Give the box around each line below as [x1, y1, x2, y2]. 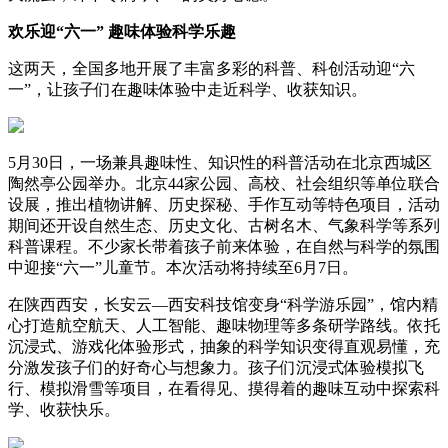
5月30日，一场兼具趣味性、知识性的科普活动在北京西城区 [8, 153, 432, 171]
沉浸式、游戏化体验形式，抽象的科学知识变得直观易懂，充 [8, 337, 440, 355]
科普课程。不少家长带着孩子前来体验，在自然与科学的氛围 [8, 237, 440, 255]
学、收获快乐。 [8, 400, 120, 418]
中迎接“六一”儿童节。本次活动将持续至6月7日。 [8, 258, 358, 276]
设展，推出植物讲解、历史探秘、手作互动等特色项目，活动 [8, 195, 440, 213]
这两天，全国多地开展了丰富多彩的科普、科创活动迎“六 [8, 59, 415, 77]
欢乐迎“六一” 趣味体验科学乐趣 [8, 22, 236, 40]
